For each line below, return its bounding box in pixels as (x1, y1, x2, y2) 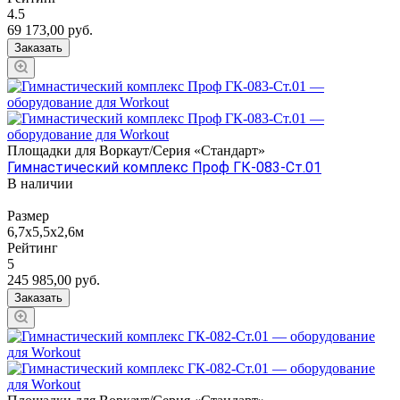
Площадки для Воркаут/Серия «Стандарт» (7, 142, 265, 158)
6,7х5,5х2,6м (7, 223, 84, 239)
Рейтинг (7, 239, 58, 255)
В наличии (7, 175, 73, 191)
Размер (7, 207, 49, 223)
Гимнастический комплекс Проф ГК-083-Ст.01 (7, 158, 321, 176)
